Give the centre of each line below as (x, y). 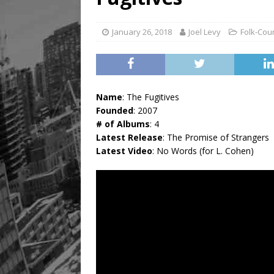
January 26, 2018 (142, 32)
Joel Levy (205, 32)
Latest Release (129, 138)
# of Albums (123, 124)
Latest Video (124, 151)
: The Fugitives (151, 97)
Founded (115, 111)
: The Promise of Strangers (216, 138)
